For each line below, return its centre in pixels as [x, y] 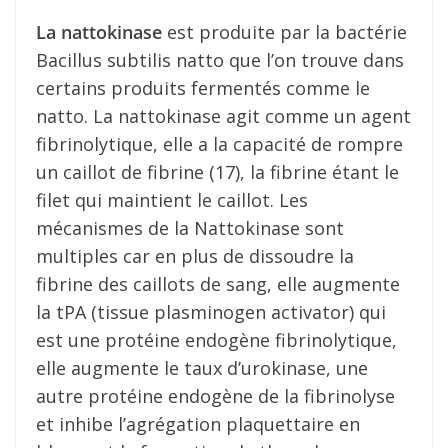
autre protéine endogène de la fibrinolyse [215, 395]
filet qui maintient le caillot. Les [172, 199]
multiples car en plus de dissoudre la [195, 255]
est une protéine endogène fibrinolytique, [216, 339]
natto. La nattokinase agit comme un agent [223, 115]
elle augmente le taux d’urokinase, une [202, 367]
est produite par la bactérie [284, 31]
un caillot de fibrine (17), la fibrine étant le [217, 171]
